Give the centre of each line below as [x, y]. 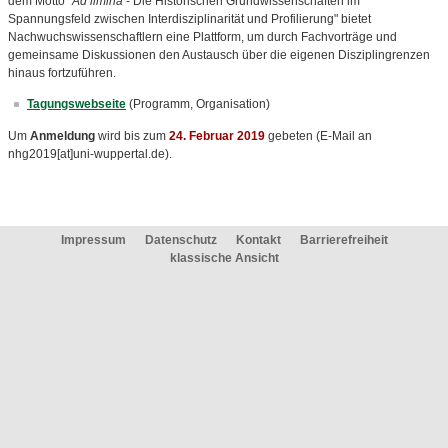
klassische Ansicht [224, 258]
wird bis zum [132, 136]
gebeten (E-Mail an [318, 136]
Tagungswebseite [76, 104]
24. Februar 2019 [217, 136]
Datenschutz [180, 240]
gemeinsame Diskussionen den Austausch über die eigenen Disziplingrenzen [219, 55]
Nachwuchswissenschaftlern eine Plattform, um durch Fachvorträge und [202, 37]
